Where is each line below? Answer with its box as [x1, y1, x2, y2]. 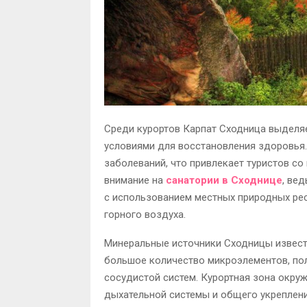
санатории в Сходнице [166, 174, 282, 187]
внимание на [104, 174, 166, 187]
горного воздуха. [104, 208, 186, 221]
